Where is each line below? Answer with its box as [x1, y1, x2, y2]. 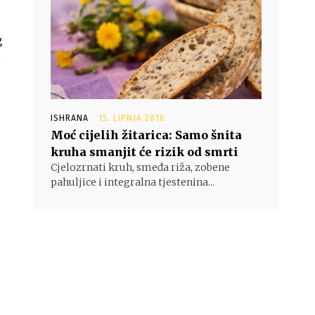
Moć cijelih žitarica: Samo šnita [51, 128, 242, 142]
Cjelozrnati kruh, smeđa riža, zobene [51, 161, 230, 174]
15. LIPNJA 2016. [98, 113, 168, 123]
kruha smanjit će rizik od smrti [51, 145, 238, 159]
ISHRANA [51, 113, 89, 123]
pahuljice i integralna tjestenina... [51, 176, 214, 188]
